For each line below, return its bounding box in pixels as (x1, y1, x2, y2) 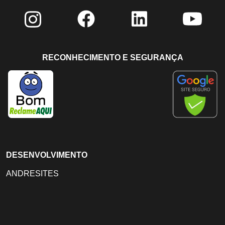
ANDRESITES (6, 169, 59, 178)
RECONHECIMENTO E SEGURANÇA (42, 53, 183, 62)
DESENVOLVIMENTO (6, 151, 87, 160)
